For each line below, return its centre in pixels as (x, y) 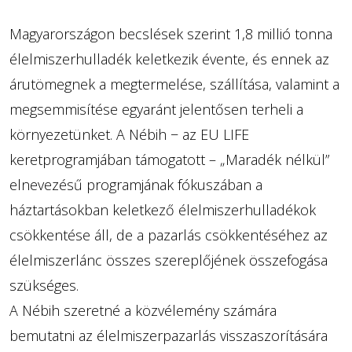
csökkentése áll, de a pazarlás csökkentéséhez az (168, 235)
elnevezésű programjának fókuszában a (136, 185)
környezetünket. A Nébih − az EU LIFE (129, 134)
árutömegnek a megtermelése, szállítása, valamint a (174, 84)
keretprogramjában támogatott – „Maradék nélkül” (169, 159)
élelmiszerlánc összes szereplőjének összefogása (168, 260)
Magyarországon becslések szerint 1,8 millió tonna (170, 34)
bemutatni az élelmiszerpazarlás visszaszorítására (168, 335)
